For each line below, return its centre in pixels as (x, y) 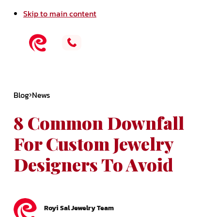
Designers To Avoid (93, 164)
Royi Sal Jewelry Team (79, 208)
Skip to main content (60, 14)
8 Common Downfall (99, 123)
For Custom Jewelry (93, 144)
